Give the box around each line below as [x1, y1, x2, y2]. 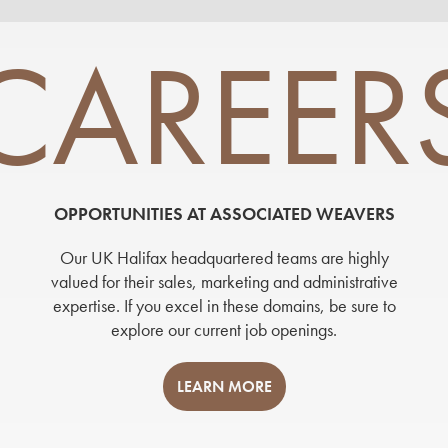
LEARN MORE [176, 376, 272, 397]
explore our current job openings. [111, 318, 337, 341]
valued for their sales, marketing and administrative [50, 270, 398, 293]
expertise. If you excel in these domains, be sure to [52, 294, 396, 317]
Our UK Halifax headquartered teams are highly [59, 246, 389, 269]
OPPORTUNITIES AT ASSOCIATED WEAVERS [53, 202, 395, 225]
